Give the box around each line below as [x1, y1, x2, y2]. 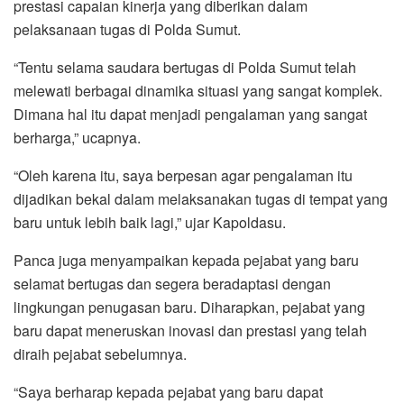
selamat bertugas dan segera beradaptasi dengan [14, 272, 331, 294]
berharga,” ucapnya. [14, 126, 141, 148]
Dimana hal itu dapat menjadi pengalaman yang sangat [14, 103, 367, 124]
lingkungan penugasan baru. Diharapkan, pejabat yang [14, 296, 365, 317]
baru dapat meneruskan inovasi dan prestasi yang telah [14, 319, 367, 341]
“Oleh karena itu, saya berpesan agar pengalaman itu [14, 164, 353, 186]
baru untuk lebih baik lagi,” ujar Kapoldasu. [14, 211, 286, 233]
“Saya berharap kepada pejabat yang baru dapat [14, 381, 323, 402]
